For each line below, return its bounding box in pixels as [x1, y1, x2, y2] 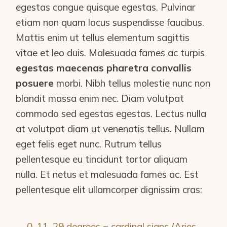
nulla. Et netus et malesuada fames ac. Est [16, 168, 199, 181]
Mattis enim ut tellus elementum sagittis [16, 31, 190, 44]
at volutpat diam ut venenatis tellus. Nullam [16, 123, 205, 135]
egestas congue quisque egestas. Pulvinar [16, 1, 196, 14]
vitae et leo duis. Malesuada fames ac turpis [16, 47, 205, 59]
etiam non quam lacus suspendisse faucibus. [16, 16, 205, 29]
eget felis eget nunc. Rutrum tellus [16, 138, 162, 150]
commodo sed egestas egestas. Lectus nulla [16, 107, 207, 120]
